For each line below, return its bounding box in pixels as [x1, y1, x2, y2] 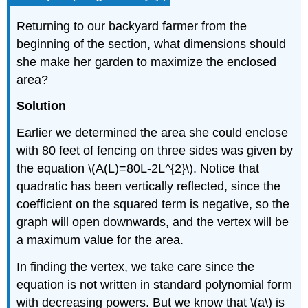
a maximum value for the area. [16, 233, 184, 247]
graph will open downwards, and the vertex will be [16, 215, 289, 230]
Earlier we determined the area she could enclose [16, 126, 289, 140]
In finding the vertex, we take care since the [16, 259, 255, 274]
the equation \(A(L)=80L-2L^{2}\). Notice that [16, 162, 260, 176]
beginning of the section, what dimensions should [16, 36, 287, 51]
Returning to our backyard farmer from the [16, 19, 247, 33]
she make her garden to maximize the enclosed [16, 54, 277, 69]
